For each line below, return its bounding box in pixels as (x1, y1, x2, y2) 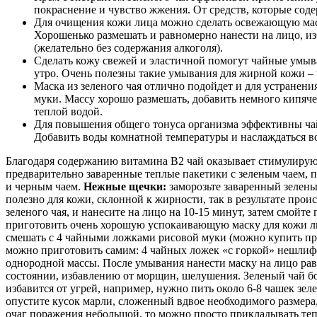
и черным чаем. (6, 180, 83, 192)
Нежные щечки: (83, 180, 166, 192)
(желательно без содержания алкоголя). (34, 41, 223, 54)
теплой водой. (34, 105, 103, 117)
